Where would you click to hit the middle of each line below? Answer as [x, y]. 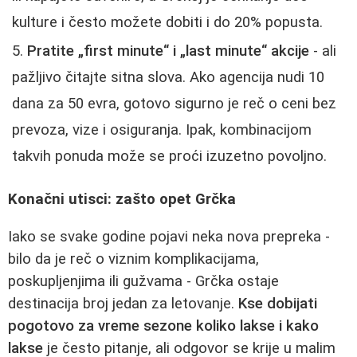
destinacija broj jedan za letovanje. [123, 304]
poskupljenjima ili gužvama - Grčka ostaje [143, 282]
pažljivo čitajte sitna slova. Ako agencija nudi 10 [168, 77]
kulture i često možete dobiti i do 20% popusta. [167, 22]
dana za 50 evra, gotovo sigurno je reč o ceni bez [174, 103]
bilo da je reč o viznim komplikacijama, [133, 259]
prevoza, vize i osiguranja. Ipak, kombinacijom [162, 129]
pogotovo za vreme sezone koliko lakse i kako [163, 326]
